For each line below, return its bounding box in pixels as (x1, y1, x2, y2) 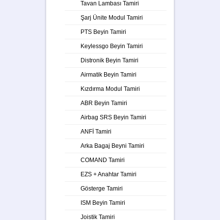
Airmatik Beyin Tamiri (81, 71, 137, 78)
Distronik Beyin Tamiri (81, 56, 138, 64)
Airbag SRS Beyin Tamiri (81, 113, 146, 121)
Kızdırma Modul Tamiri (81, 85, 140, 92)
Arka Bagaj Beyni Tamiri (81, 142, 144, 149)
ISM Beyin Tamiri (81, 199, 125, 206)
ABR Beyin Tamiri (81, 99, 127, 107)
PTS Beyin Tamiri (81, 28, 126, 35)
